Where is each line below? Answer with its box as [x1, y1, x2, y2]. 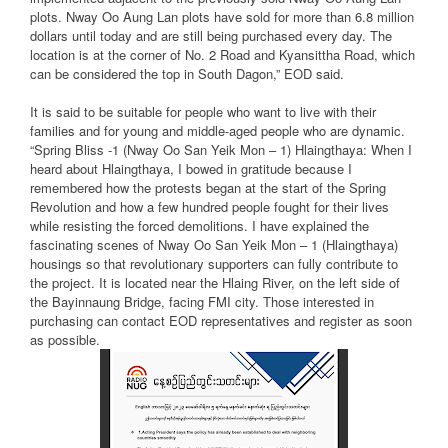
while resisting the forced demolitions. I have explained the [30, 216, 369, 236]
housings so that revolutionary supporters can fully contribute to [30, 254, 398, 274]
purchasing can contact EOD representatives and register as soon [30, 311, 412, 331]
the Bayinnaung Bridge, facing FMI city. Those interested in [30, 292, 374, 312]
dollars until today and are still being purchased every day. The [30, 26, 392, 46]
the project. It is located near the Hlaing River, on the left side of [30, 273, 400, 293]
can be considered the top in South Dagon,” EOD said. [30, 64, 344, 84]
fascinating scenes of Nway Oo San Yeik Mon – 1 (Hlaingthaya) [30, 235, 398, 255]
